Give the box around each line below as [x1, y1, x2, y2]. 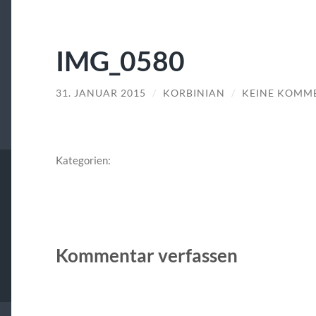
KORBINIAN [162, 87, 225, 99]
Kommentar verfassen [55, 244, 238, 266]
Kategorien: [55, 154, 111, 167]
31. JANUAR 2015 [55, 87, 146, 99]
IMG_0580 [55, 43, 185, 77]
